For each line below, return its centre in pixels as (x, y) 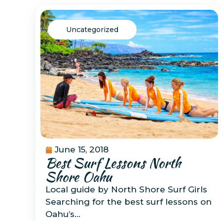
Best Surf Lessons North (113, 163)
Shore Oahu (78, 177)
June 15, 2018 (82, 150)
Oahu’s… (63, 214)
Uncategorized (92, 30)
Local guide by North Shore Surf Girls (126, 190)
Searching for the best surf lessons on (129, 202)
